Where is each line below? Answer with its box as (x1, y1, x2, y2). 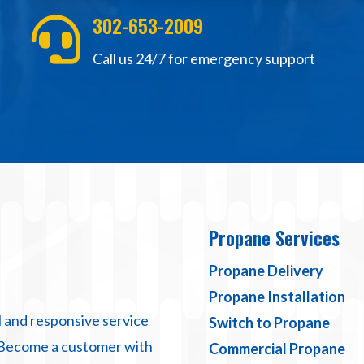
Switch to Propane (208, 314, 330, 332)
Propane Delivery (208, 262, 323, 280)
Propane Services (208, 224, 340, 253)
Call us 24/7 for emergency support (92, 50, 315, 68)
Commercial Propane (208, 340, 345, 358)
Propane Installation (208, 288, 345, 306)
